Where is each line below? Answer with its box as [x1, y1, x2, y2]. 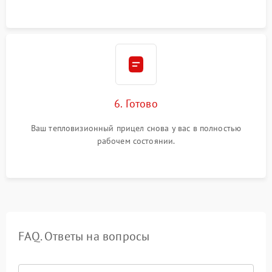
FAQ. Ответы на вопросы [18, 228, 150, 245]
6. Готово [114, 97, 158, 111]
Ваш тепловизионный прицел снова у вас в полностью [30, 123, 242, 134]
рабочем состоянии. [97, 135, 175, 147]
